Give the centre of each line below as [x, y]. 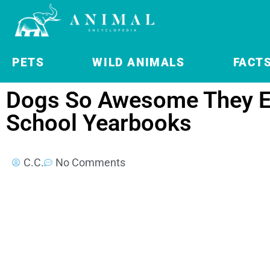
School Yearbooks [99, 123]
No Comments [90, 162]
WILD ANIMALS [139, 62]
